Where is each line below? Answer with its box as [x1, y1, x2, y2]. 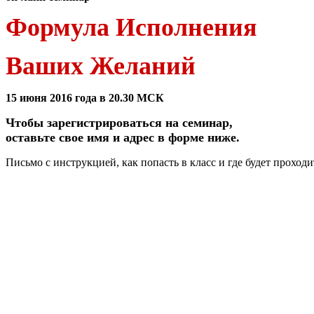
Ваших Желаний [6, 52, 196, 80]
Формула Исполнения [6, 13, 257, 41]
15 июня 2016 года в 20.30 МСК [6, 92, 164, 104]
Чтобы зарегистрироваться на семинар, [6, 116, 233, 130]
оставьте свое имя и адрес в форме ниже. [6, 130, 240, 144]
